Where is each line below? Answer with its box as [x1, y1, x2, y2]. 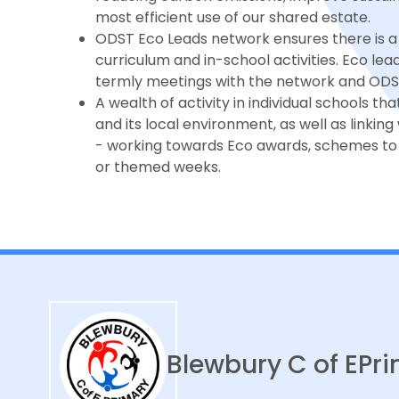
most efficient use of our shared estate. [95, 7, 371, 28]
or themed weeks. [95, 157, 225, 178]
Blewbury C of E [167, 347, 359, 383]
